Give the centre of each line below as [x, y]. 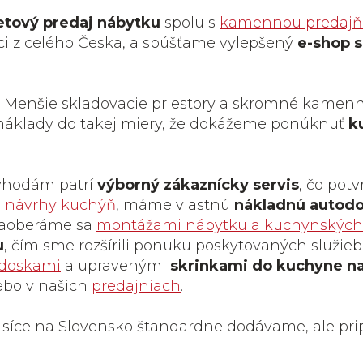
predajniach [136, 286]
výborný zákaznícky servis [198, 185]
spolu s [190, 23]
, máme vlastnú [175, 205]
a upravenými [115, 266]
